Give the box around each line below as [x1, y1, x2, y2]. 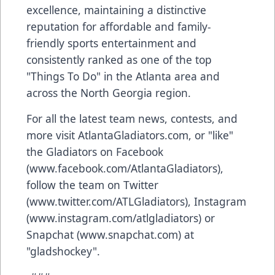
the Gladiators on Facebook [26, 144, 163, 159]
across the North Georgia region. [26, 85, 191, 100]
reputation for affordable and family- [26, 18, 211, 34]
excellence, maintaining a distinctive [26, 2, 206, 17]
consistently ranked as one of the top [26, 52, 212, 67]
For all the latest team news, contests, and [26, 110, 238, 126]
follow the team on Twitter [26, 177, 158, 192]
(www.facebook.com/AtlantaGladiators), [26, 160, 223, 176]
